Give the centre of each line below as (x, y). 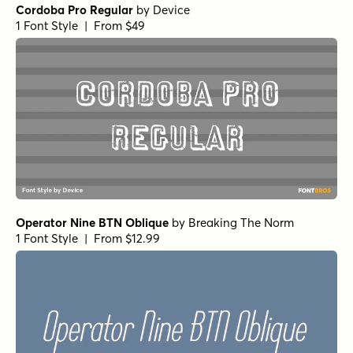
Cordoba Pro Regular (74, 10)
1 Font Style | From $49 (80, 26)
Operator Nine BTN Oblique (92, 222)
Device (171, 10)
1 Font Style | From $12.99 (88, 238)
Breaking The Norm (241, 222)
